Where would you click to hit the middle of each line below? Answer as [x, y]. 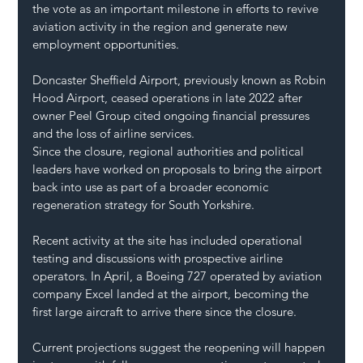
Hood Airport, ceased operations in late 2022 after [169, 98]
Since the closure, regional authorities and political [170, 152]
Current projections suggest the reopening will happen [181, 348]
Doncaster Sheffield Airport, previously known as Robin [181, 80]
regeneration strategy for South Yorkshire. [144, 205]
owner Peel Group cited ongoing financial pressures [173, 116]
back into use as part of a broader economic [152, 187]
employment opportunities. [106, 45]
